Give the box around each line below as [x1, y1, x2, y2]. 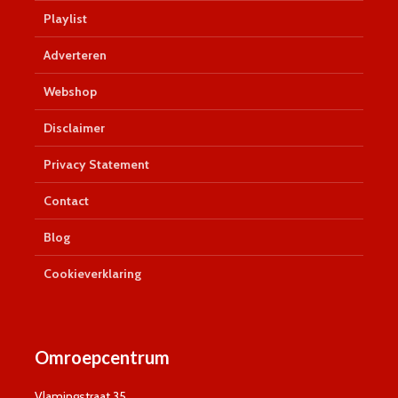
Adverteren [44, 47, 107, 64]
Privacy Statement [44, 156, 149, 173]
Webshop [44, 84, 97, 100]
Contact [44, 193, 89, 210]
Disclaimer [44, 120, 105, 137]
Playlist [44, 11, 87, 28]
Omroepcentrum [35, 346, 170, 369]
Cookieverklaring [44, 266, 141, 283]
